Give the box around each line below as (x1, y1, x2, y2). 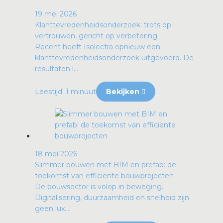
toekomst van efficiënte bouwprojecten (35, 171, 174, 180)
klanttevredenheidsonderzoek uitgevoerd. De (35, 53, 194, 62)
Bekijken (106, 87, 141, 96)
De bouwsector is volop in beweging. (35, 182, 163, 191)
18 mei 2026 (35, 149, 77, 158)
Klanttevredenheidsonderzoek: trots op (35, 20, 171, 29)
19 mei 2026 (35, 9, 77, 18)
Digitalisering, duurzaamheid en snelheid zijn (35, 193, 189, 202)
